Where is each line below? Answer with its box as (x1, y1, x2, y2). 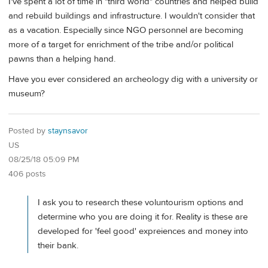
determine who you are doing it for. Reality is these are (38, 211, 248, 223)
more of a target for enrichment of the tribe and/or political (8, 39, 233, 51)
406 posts (8, 168, 46, 179)
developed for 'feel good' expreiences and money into (38, 225, 248, 237)
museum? (8, 87, 45, 99)
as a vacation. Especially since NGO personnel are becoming (8, 25, 243, 36)
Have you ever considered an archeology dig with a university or (8, 73, 258, 85)
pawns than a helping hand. (8, 53, 115, 65)
